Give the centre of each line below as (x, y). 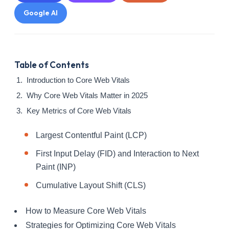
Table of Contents (52, 65)
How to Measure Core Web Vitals (86, 211)
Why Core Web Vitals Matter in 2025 (87, 96)
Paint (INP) (56, 167)
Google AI (41, 13)
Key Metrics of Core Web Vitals (79, 111)
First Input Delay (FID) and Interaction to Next (117, 154)
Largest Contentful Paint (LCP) (91, 135)
